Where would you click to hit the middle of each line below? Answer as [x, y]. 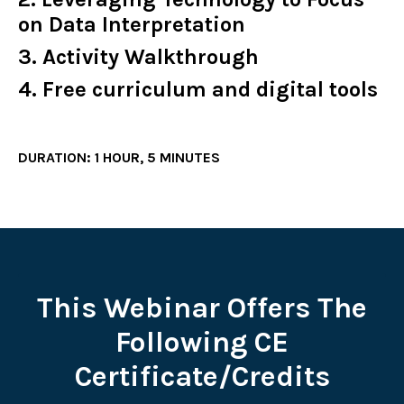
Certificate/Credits [202, 377]
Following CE [202, 343]
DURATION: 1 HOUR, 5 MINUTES [119, 158]
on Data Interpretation [132, 25]
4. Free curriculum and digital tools [198, 90]
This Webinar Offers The [202, 308]
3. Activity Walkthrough [138, 57]
